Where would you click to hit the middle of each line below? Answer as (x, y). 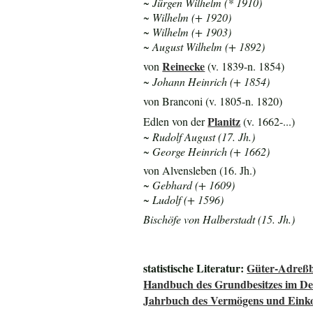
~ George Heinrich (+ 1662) (207, 151)
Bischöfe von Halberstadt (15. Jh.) (219, 219)
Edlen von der (176, 121)
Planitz (224, 121)
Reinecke (184, 66)
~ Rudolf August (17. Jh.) (199, 136)
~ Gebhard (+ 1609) (189, 185)
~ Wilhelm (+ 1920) (188, 17)
